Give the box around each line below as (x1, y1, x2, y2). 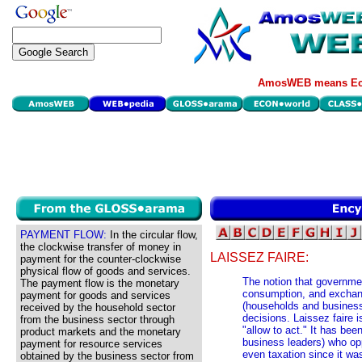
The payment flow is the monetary (20, 277, 179, 289)
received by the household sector (20, 301, 175, 314)
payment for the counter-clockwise (20, 253, 181, 265)
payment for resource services (20, 338, 162, 350)
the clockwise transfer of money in (20, 241, 181, 253)
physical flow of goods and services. (20, 265, 191, 277)
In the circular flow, (107, 229, 198, 241)
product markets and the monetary (20, 326, 181, 338)
